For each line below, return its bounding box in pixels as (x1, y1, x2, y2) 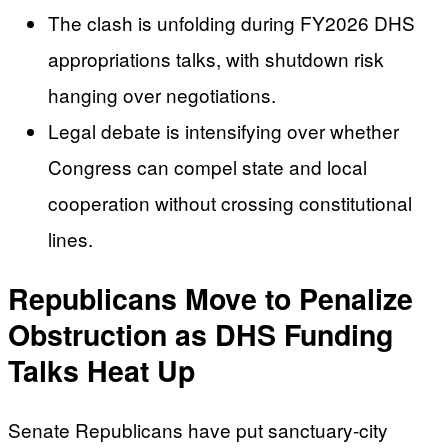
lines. (48, 225, 93, 253)
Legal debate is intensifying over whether (48, 117, 399, 145)
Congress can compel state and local (48, 153, 367, 181)
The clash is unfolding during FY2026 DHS (48, 9, 415, 37)
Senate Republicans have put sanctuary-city (8, 416, 388, 444)
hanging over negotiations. (48, 81, 276, 109)
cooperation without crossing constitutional (48, 189, 412, 217)
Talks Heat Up (8, 349, 195, 391)
